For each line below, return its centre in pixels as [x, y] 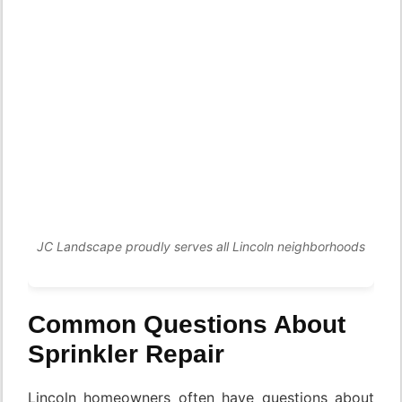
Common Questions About [187, 325]
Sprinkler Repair [126, 354]
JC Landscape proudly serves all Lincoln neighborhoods [201, 247]
